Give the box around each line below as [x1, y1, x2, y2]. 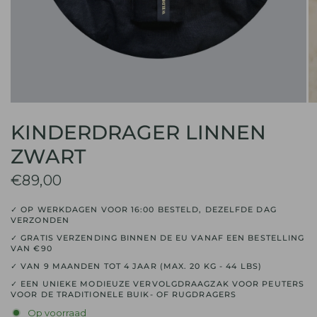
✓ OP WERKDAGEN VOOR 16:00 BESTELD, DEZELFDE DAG [11, 204, 277, 214]
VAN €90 [11, 243, 52, 253]
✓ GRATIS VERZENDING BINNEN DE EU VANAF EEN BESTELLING [11, 233, 305, 243]
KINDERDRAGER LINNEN [11, 120, 266, 144]
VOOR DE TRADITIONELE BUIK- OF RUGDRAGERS [11, 289, 237, 299]
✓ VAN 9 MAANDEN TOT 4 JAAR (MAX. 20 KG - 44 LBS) [11, 261, 262, 271]
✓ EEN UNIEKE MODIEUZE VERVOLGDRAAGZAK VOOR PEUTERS [11, 279, 305, 289]
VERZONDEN [11, 215, 69, 225]
